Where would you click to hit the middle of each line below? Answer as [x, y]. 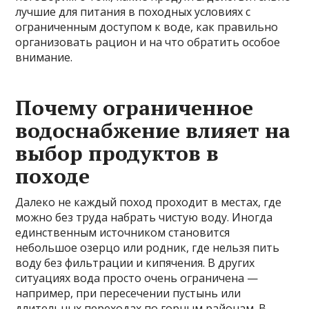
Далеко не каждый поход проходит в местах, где [149, 202]
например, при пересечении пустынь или [128, 293]
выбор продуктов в [117, 153]
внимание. [44, 58]
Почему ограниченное [134, 108]
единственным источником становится [123, 233]
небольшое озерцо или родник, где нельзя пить [148, 248]
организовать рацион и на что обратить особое [148, 42]
